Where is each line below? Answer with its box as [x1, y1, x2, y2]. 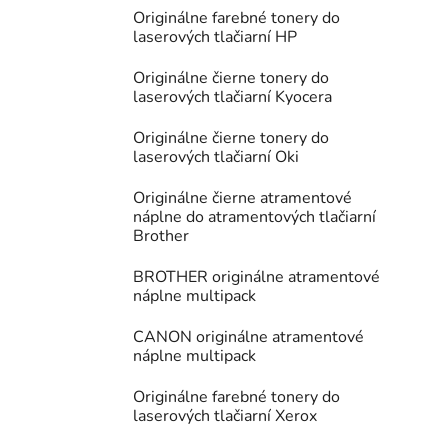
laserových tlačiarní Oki [133, 146, 299, 169]
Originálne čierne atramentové [133, 187, 352, 210]
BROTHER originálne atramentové [133, 266, 380, 289]
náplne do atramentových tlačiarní [133, 206, 376, 229]
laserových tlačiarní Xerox [133, 405, 317, 428]
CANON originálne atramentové [133, 326, 364, 349]
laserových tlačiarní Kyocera [133, 86, 332, 109]
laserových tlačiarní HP [133, 26, 297, 49]
